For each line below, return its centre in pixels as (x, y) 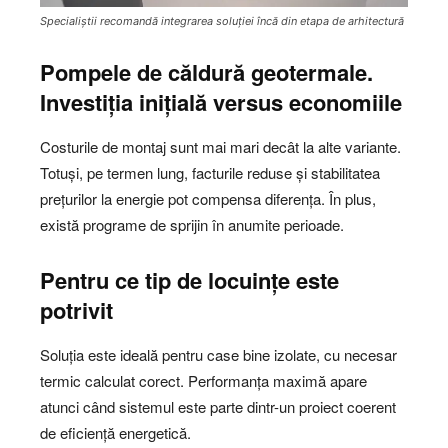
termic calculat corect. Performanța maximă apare (203, 381)
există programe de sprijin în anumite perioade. (192, 225)
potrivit (76, 310)
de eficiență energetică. (115, 433)
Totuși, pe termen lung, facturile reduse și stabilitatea (210, 173)
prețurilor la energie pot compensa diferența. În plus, (208, 199)
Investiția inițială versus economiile (221, 102)
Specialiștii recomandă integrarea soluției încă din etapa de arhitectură (222, 21)
